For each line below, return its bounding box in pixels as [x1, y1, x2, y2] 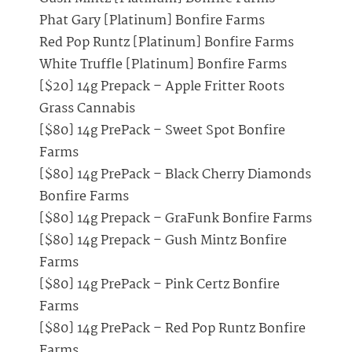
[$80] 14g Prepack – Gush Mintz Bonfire [39, 230, 287, 252]
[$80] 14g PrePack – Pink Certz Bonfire [39, 274, 280, 296]
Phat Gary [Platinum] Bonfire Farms [39, 10, 265, 32]
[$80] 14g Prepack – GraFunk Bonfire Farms [39, 208, 312, 230]
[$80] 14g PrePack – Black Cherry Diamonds [39, 164, 311, 186]
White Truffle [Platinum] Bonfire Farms [39, 54, 287, 76]
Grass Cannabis [39, 98, 135, 120]
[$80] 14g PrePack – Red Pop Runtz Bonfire [39, 318, 306, 340]
